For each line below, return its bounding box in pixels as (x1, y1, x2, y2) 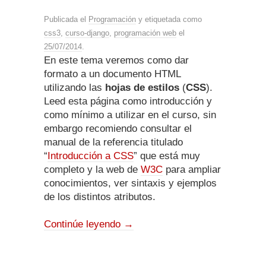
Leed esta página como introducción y (44, 96, 212, 107)
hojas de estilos (105, 82, 179, 94)
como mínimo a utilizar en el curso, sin (44, 109, 216, 121)
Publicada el (44, 15, 88, 24)
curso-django (65, 28, 109, 38)
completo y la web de (44, 164, 141, 176)
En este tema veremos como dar (44, 55, 189, 66)
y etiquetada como (136, 15, 202, 24)
